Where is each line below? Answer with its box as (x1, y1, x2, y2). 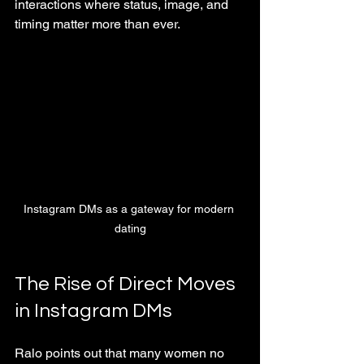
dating (114, 221, 146, 235)
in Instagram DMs (15, 300, 172, 321)
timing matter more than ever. (15, 16, 180, 32)
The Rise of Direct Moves (15, 273, 240, 294)
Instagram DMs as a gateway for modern (23, 201, 237, 215)
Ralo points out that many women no (15, 344, 227, 361)
